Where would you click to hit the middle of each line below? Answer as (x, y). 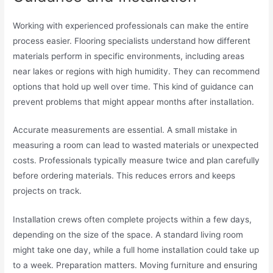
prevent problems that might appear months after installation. (134, 101)
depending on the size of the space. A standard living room (128, 235)
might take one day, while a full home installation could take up (136, 250)
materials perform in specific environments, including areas (129, 56)
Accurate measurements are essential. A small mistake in (125, 130)
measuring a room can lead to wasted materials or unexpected (136, 145)
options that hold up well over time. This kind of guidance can (133, 86)
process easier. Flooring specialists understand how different (132, 41)
